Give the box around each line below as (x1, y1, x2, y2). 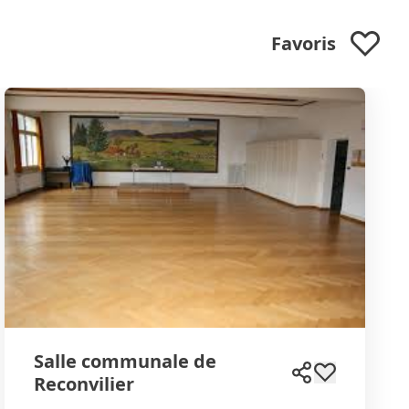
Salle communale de (34, 348, 217, 373)
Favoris (271, 30, 336, 56)
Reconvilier (34, 371, 135, 396)
